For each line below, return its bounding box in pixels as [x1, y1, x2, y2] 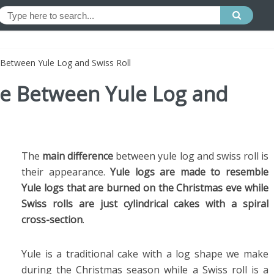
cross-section [21, 213, 83, 226]
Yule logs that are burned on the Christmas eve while [21, 181, 268, 194]
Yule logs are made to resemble [110, 165, 269, 179]
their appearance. [21, 165, 111, 179]
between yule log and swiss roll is [113, 149, 269, 163]
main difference [42, 149, 114, 163]
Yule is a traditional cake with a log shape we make [21, 247, 268, 261]
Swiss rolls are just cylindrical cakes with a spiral [21, 197, 268, 210]
